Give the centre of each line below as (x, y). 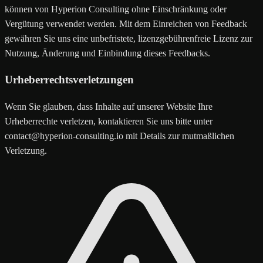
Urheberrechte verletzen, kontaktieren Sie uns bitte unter (109, 122)
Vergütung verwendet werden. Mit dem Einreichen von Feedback (126, 23)
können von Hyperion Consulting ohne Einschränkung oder (116, 9)
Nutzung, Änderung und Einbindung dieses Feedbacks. (107, 53)
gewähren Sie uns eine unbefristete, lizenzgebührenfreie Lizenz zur (129, 38)
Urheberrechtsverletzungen (69, 80)
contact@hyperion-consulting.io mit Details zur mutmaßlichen (119, 136)
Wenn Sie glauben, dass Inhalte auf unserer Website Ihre (109, 107)
